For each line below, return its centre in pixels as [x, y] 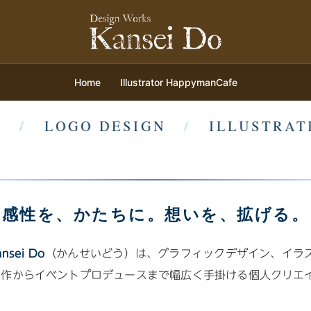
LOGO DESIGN [92, 126]
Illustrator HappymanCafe [178, 82]
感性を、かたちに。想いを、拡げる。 [155, 214]
